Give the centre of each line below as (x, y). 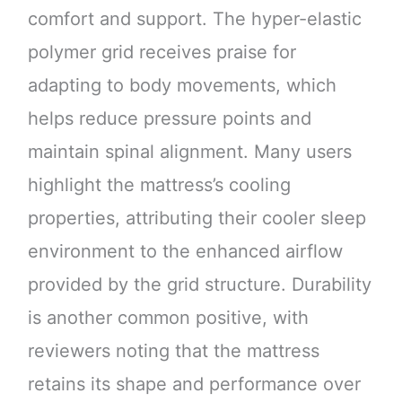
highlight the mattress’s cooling (159, 184)
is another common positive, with (168, 317)
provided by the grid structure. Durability (199, 284)
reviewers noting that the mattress (173, 350)
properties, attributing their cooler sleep (197, 218)
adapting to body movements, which (182, 85)
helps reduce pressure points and (169, 118)
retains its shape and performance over (194, 384)
